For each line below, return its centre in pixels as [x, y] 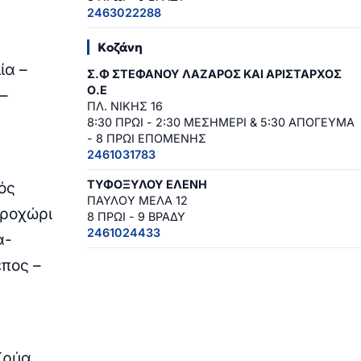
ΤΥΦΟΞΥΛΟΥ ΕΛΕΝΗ [147, 185]
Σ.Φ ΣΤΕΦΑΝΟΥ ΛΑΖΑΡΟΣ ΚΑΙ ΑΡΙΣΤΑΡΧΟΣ [214, 74]
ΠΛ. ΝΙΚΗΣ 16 [125, 106]
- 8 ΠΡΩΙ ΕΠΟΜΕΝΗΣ [147, 139]
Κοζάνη [120, 48]
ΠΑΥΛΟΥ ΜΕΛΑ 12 [137, 201]
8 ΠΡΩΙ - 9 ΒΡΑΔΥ [136, 217]
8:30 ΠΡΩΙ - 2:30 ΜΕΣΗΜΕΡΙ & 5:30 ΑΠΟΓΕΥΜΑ [221, 122]
